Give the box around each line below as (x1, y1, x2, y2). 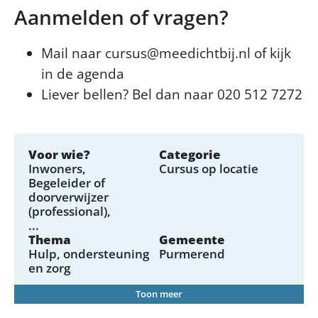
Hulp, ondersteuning (28, 245, 149, 262)
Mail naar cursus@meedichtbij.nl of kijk (41, 43, 291, 62)
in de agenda (41, 64, 124, 83)
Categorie (159, 146, 221, 163)
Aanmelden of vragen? (14, 3, 229, 31)
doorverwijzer (28, 188, 109, 205)
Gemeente (159, 231, 225, 248)
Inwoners (28, 160, 82, 177)
